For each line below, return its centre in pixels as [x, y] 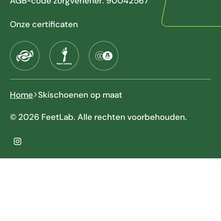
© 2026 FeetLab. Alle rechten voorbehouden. [98, 117]
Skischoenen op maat [80, 95]
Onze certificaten [44, 24]
